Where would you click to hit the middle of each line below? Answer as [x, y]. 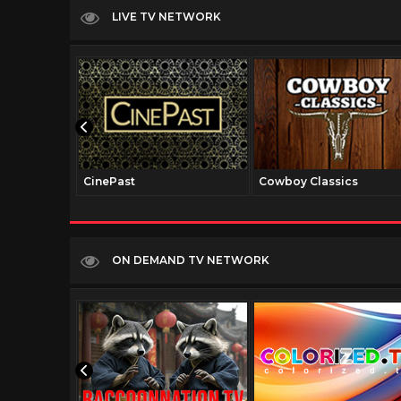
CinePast [109, 181]
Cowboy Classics [308, 181]
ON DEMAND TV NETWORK [191, 260]
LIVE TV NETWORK [166, 16]
